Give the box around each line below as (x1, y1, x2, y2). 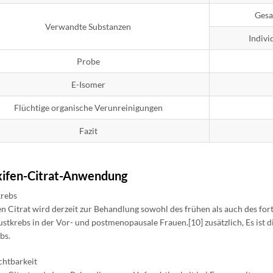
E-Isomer (71, 79, 105, 90)
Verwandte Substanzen (45, 21, 132, 32)
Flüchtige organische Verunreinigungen (13, 102, 163, 113)
